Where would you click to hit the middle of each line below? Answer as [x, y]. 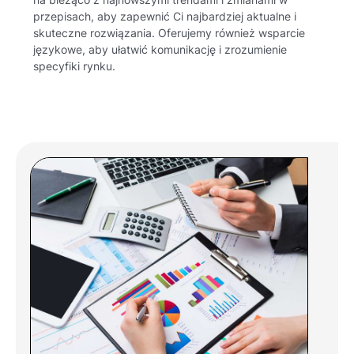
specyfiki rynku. [75, 67]
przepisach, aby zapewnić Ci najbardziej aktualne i [165, 17]
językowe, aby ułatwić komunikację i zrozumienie [160, 50]
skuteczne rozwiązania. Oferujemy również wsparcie [169, 34]
